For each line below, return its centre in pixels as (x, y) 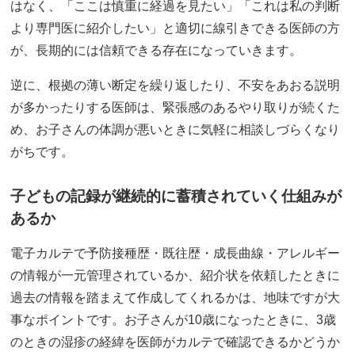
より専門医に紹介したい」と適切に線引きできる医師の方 (176, 28)
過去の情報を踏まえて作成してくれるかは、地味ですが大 (176, 298)
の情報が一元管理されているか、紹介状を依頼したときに (176, 276)
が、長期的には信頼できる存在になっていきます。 (157, 50)
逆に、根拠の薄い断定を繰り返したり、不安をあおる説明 (176, 85)
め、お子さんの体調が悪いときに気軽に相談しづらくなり (176, 129)
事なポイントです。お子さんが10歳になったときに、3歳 (174, 320)
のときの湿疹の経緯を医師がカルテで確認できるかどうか (176, 342)
